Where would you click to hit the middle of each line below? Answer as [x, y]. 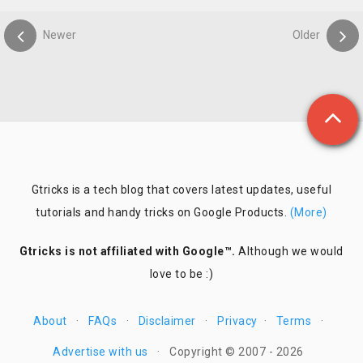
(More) [308, 212]
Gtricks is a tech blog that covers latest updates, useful [181, 189]
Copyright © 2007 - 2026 [237, 351]
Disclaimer [167, 320]
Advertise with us [100, 351]
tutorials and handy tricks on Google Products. [163, 212]
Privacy [237, 320]
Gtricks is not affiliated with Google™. [128, 251]
